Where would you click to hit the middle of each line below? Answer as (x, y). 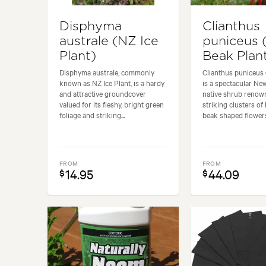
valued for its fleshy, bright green (112, 104)
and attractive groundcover (103, 94)
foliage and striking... (92, 115)
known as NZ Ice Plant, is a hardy (112, 83)
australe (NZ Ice (109, 42)
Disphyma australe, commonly (107, 72)
